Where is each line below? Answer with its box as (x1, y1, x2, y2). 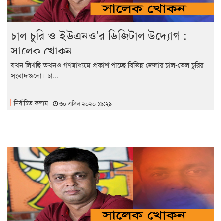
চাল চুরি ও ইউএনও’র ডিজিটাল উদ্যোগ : (11, 26, 187, 44)
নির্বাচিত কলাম (14, 98, 48, 108)
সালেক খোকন (11, 41, 72, 59)
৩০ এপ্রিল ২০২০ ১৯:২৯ (58, 99, 112, 108)
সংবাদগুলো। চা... (11, 70, 59, 81)
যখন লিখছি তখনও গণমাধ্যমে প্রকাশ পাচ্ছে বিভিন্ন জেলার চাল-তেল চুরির (11, 59, 203, 70)
